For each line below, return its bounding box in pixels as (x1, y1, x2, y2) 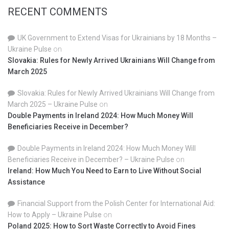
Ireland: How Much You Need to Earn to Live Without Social (8, 166, 201, 175)
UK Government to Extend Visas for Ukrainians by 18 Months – (17, 33, 217, 42)
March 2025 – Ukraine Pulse (8, 100, 98, 108)
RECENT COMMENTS (8, 5, 107, 18)
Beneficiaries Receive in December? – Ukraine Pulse (8, 155, 174, 164)
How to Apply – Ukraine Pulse (8, 210, 102, 219)
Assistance (8, 177, 45, 186)
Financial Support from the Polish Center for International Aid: (17, 199, 215, 208)
